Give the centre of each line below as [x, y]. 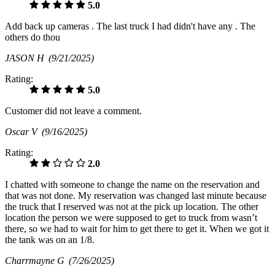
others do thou [33, 37]
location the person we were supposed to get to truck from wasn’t [131, 218]
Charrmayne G [37, 261]
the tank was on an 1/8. [50, 240]
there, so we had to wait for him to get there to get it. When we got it [137, 229]
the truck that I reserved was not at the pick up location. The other [132, 207]
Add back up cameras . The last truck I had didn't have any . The [130, 26]
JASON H [27, 58]
